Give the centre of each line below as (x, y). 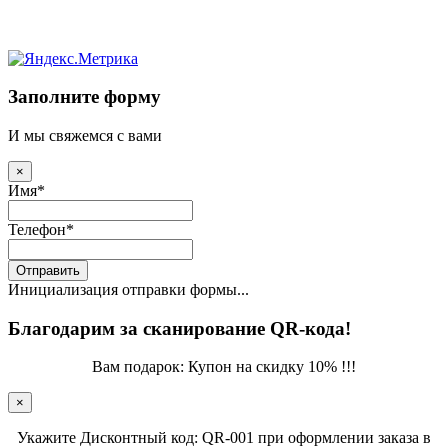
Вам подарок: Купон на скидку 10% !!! (224, 367)
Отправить (48, 271)
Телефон (37, 230)
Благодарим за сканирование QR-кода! (179, 328)
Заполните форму (84, 97)
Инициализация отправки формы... (128, 290)
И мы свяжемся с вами (85, 136)
